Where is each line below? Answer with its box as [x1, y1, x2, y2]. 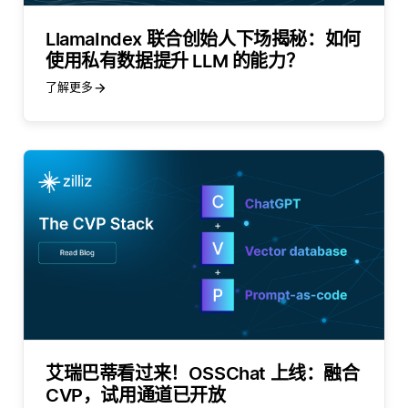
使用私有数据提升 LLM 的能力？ [46, 50, 304, 73]
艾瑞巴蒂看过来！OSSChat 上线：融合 [46, 362, 360, 384]
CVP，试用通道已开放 [46, 383, 226, 406]
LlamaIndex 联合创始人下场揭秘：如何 [46, 28, 361, 51]
